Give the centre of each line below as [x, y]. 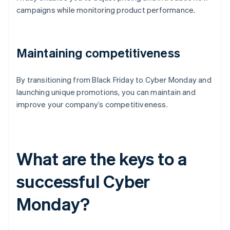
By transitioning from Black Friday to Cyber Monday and [114, 80]
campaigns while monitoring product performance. [106, 10]
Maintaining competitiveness [98, 53]
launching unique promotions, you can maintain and [106, 92]
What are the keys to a [102, 159]
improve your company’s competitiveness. [92, 104]
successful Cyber [83, 181]
